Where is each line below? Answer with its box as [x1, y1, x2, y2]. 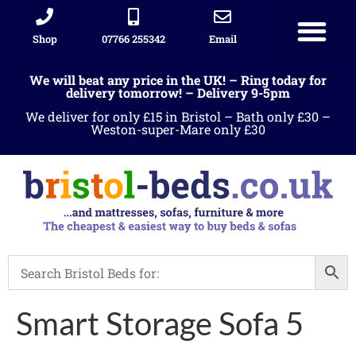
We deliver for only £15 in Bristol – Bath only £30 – [25, 107, 331, 125]
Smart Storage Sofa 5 [16, 304, 304, 343]
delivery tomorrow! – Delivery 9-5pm [66, 83, 290, 101]
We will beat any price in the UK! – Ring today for [29, 71, 327, 88]
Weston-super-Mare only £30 [91, 120, 265, 137]
